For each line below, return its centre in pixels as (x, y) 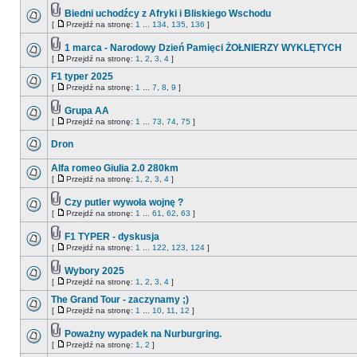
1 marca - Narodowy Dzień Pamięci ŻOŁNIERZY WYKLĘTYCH (203, 48)
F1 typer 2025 (82, 76)
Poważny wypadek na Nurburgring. (143, 334)
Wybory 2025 (94, 271)
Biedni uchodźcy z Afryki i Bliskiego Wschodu (168, 14)
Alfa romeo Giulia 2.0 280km (115, 168)
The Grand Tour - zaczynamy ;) (120, 300)
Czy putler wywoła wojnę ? (124, 202)
